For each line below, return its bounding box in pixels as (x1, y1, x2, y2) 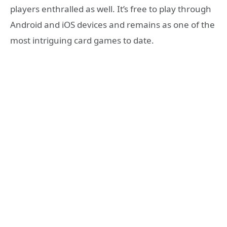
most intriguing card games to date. (10, 34, 154, 46)
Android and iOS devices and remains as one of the (10, 18, 215, 30)
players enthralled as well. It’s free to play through (10, 3, 211, 15)
